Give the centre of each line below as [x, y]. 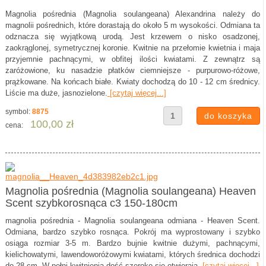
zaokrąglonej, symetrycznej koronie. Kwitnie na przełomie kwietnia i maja [133, 48]
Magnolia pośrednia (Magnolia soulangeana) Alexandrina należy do [133, 14]
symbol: [18, 112]
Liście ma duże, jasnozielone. [56, 93]
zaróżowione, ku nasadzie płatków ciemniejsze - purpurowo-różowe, [133, 70]
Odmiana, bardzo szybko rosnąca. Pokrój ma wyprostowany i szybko [133, 232]
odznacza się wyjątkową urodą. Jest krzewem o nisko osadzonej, [133, 37]
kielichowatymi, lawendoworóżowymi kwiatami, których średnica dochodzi [133, 254]
